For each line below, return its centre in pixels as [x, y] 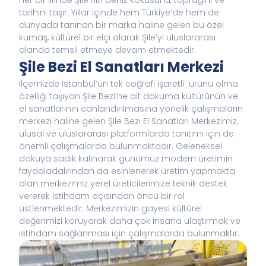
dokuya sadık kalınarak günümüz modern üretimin [126, 159]
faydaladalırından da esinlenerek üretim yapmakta [127, 171]
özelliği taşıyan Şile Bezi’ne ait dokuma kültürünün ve [129, 96]
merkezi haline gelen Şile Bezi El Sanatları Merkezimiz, [129, 121]
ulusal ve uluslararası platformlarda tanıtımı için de [126, 134]
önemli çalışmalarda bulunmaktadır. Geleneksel [121, 146]
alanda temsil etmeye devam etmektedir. [107, 50]
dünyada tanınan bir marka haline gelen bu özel [121, 25]
